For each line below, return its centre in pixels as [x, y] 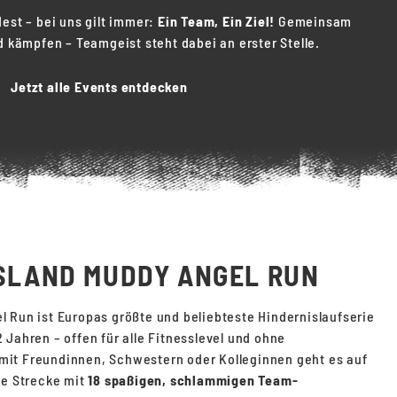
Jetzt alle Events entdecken [99, 86]
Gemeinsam [314, 21]
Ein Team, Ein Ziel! [217, 21]
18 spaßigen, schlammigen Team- [193, 380]
